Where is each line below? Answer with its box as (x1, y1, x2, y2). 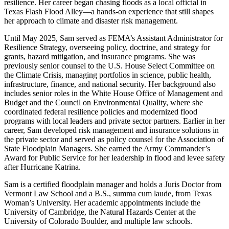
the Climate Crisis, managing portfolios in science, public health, (4, 70, 211, 79)
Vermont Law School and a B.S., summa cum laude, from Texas (4, 189, 212, 198)
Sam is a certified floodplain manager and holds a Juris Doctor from (4, 179, 221, 189)
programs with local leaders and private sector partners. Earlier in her (4, 116, 225, 125)
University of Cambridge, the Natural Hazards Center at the (4, 207, 196, 216)
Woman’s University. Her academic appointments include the (4, 198, 200, 207)
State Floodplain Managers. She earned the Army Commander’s (4, 144, 210, 153)
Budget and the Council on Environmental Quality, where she (4, 98, 203, 107)
